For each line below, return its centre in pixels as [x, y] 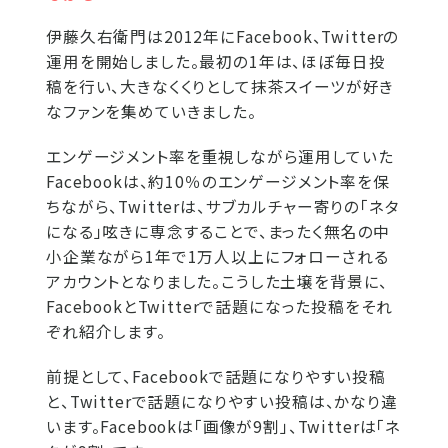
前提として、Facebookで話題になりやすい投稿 [216, 377]
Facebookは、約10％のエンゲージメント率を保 [218, 182]
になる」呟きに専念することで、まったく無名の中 [218, 232]
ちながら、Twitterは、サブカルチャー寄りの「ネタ [223, 207]
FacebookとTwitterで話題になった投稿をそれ [219, 307]
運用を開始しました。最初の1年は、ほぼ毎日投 [216, 62]
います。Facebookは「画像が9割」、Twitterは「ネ [224, 427]
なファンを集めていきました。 [151, 112]
